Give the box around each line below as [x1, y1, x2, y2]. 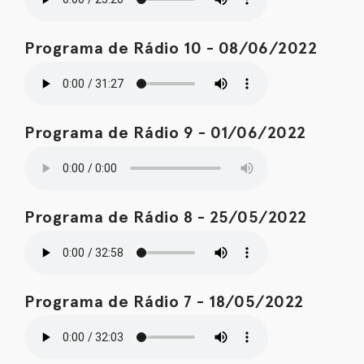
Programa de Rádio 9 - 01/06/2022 [24, 123, 306, 142]
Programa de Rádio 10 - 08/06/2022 [24, 38, 318, 58]
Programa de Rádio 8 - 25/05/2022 [24, 207, 307, 227]
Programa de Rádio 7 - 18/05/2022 [24, 292, 304, 311]
